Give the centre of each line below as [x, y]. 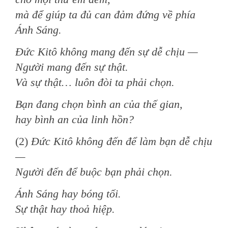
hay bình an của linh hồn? [75, 119]
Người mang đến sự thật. [72, 67]
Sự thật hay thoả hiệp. [65, 209]
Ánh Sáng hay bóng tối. [68, 194]
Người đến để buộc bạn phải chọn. [94, 172]
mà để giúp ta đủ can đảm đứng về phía [105, 15]
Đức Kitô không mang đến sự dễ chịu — [107, 52]
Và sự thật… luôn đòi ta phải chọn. [95, 82]
